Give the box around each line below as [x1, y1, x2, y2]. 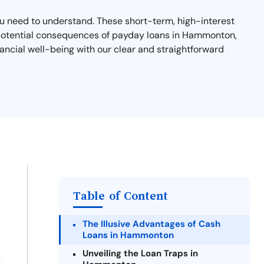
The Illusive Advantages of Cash [82, 218, 220, 230]
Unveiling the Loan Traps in [82, 247, 198, 259]
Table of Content [73, 189, 168, 202]
